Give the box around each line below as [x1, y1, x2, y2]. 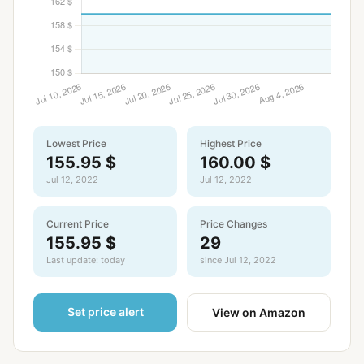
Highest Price [200, 137, 262, 149]
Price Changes [200, 218, 267, 230]
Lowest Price [46, 137, 106, 149]
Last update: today [46, 254, 125, 266]
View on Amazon [212, 305, 305, 319]
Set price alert [67, 305, 144, 318]
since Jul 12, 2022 [200, 254, 276, 266]
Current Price [46, 218, 109, 230]
